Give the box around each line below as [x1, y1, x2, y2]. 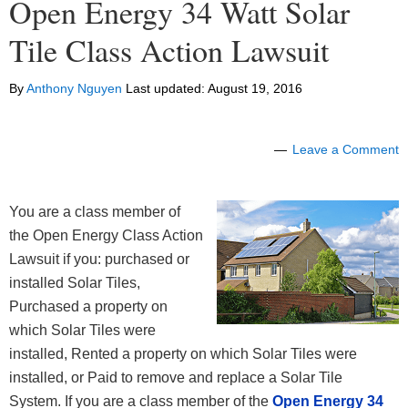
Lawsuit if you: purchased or [9, 251, 189, 268]
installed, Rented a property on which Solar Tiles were [9, 346, 357, 362]
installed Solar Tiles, [9, 275, 140, 291]
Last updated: [122, 81, 208, 97]
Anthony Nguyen [26, 81, 122, 97]
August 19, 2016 [208, 81, 302, 97]
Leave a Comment [292, 142, 399, 158]
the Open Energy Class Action [9, 228, 203, 244]
